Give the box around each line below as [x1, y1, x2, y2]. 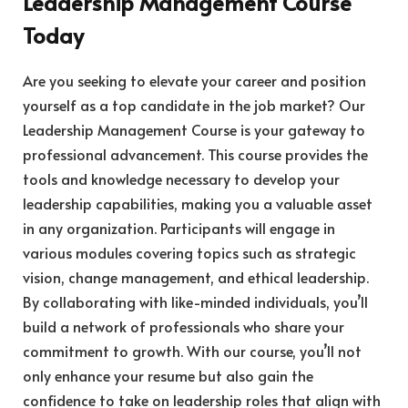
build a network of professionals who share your [23, 315, 344, 336]
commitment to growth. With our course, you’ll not [23, 340, 362, 361]
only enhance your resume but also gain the [23, 364, 313, 385]
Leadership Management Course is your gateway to [23, 118, 365, 139]
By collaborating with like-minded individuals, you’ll [23, 291, 368, 311]
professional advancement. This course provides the [23, 143, 368, 164]
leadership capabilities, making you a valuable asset [23, 192, 372, 213]
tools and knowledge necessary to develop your [23, 168, 340, 189]
